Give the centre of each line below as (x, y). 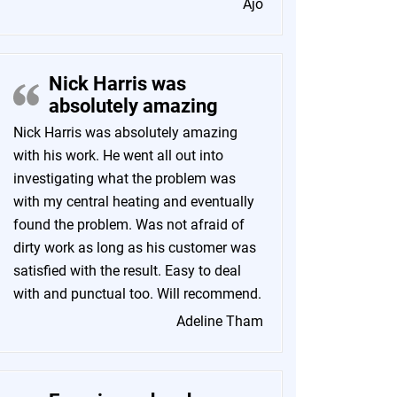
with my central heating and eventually (134, 202)
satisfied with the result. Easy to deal (127, 271)
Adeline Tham (220, 321)
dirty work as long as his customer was (135, 248)
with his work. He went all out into (118, 156)
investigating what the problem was (125, 179)
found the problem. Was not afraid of (129, 225)
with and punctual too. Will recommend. (137, 294)
